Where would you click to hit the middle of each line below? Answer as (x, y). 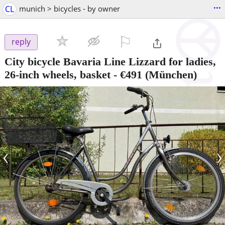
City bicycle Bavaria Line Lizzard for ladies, (110, 61)
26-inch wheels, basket (58, 74)
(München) (170, 74)
